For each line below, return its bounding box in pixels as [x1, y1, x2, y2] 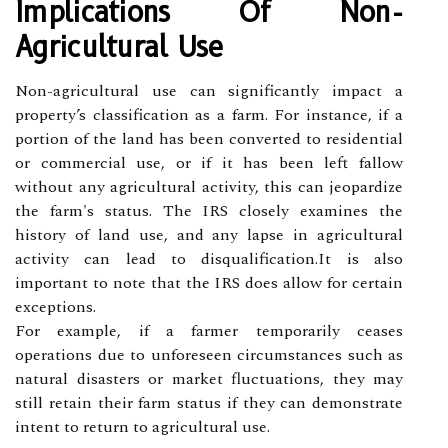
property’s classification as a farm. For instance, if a [15, 102, 403, 127]
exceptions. [15, 294, 96, 319]
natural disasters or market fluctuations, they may [15, 366, 403, 391]
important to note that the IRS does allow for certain [15, 270, 403, 295]
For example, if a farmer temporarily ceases [15, 318, 403, 343]
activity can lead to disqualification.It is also [15, 246, 403, 271]
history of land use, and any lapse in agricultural [15, 222, 403, 247]
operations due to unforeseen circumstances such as [15, 342, 403, 367]
